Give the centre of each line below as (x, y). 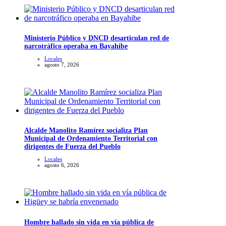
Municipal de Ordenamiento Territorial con (91, 139)
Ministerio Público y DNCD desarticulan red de (97, 38)
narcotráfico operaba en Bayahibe (76, 46)
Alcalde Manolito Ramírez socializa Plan (86, 131)
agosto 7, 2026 (62, 64)
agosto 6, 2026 (62, 165)
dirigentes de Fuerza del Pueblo (72, 147)
